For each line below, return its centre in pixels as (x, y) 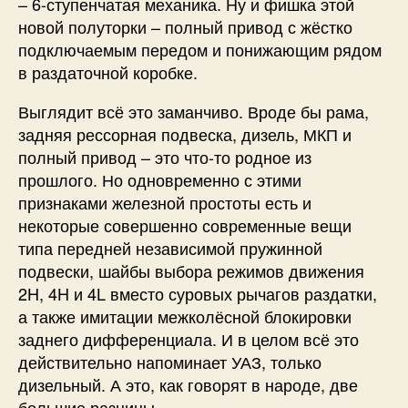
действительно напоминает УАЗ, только (170, 361)
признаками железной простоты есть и (165, 202)
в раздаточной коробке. (110, 71)
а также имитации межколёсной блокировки (185, 316)
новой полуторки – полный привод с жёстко (185, 26)
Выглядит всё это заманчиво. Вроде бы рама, (194, 111)
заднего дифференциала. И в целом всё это (189, 338)
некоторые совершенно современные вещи (185, 224)
